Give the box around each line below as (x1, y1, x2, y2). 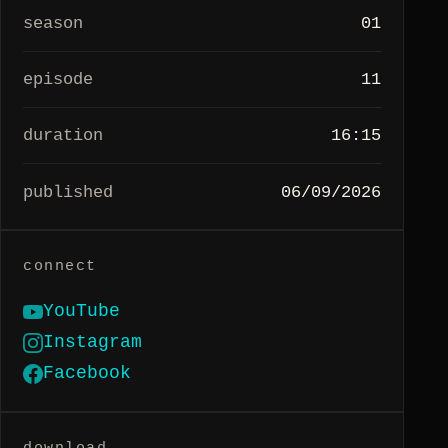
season (23, 13, 83, 33)
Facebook (43, 363, 131, 384)
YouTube (43, 301, 120, 322)
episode (23, 69, 93, 89)
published (23, 182, 113, 202)
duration (23, 126, 103, 146)
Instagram (43, 332, 142, 353)
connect (23, 256, 97, 275)
